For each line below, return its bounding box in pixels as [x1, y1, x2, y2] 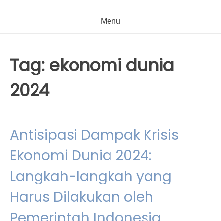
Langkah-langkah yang [10, 167, 172, 186]
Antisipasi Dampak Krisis [10, 125, 179, 145]
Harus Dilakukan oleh [10, 187, 153, 207]
